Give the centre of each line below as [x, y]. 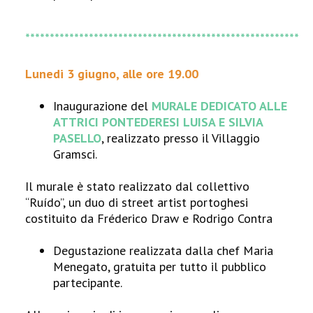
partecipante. [88, 283]
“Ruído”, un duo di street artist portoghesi [137, 202]
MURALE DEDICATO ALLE [220, 106]
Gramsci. [75, 154]
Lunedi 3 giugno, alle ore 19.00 [112, 74]
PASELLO [78, 138]
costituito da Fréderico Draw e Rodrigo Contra [149, 218]
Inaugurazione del [103, 106]
